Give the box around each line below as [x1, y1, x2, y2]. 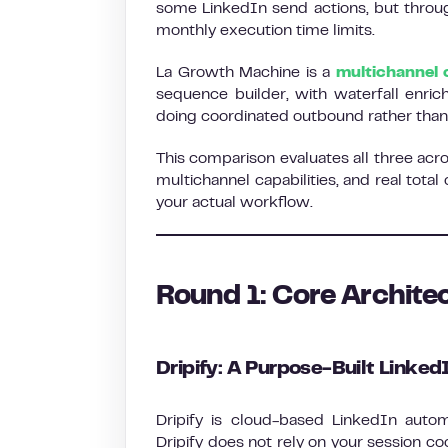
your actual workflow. [156, 196, 313, 210]
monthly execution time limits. [156, 24, 375, 38]
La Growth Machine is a [156, 66, 336, 80]
